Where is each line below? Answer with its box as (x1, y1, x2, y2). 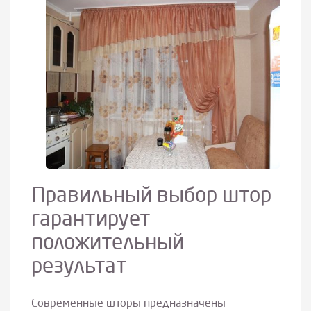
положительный (31, 233, 184, 255)
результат (31, 257, 127, 278)
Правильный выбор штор (31, 186, 271, 208)
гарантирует (31, 210, 151, 231)
